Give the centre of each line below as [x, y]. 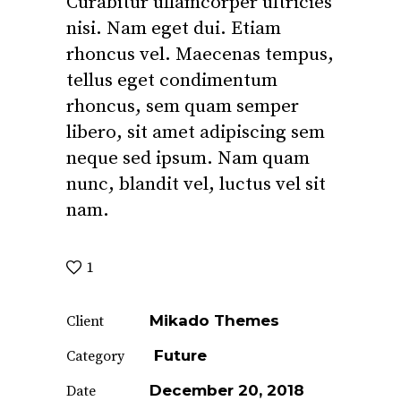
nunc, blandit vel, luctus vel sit [196, 184]
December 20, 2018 [227, 390]
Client [85, 321]
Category [95, 356]
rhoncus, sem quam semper [183, 106]
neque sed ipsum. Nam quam [188, 158]
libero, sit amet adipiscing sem [196, 132]
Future [180, 355]
